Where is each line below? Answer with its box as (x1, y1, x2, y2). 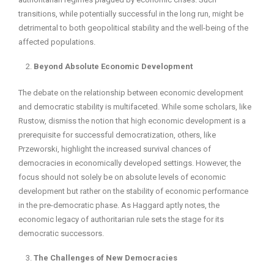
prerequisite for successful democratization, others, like (18, 130, 216, 140)
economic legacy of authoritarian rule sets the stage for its (18, 215, 224, 224)
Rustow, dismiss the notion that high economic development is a (18, 116, 246, 126)
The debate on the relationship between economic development (18, 88, 243, 98)
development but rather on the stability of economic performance (18, 187, 248, 196)
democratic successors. (18, 229, 104, 239)
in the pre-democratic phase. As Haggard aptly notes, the (18, 201, 220, 210)
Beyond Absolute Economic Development (34, 62, 193, 72)
